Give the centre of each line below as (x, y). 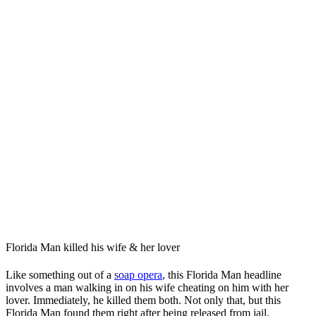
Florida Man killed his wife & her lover (94, 247)
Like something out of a (60, 275)
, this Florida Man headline (222, 275)
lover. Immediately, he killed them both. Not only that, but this (143, 300)
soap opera (138, 275)
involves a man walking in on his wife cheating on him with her (147, 288)
